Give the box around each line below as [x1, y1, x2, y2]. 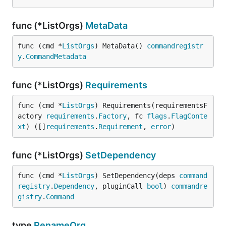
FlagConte [171, 112, 207, 120]
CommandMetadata [26, 52, 86, 61]
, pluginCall [94, 182, 147, 190]
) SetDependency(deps [94, 172, 179, 180]
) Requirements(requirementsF [94, 101, 207, 109]
